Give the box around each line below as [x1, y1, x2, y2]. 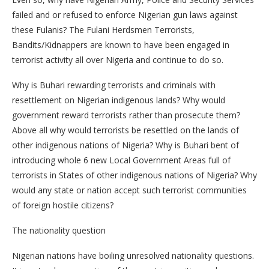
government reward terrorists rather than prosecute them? [12, 109, 240, 121]
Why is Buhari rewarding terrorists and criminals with [12, 79, 216, 91]
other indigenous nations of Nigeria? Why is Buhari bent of [12, 139, 239, 151]
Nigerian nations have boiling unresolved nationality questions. [12, 250, 254, 262]
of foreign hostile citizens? [12, 199, 113, 211]
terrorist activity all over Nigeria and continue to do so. [12, 54, 223, 66]
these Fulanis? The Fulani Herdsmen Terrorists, [12, 24, 195, 36]
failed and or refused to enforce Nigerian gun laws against [12, 9, 238, 21]
